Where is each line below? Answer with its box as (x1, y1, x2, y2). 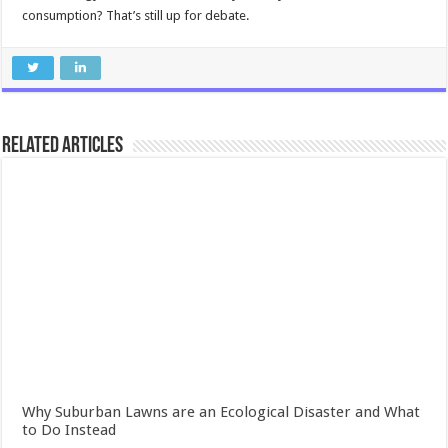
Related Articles (2, 135, 124, 159)
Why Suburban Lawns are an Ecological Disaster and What (22, 403, 421, 422)
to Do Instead (22, 421, 117, 440)
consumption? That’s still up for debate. (22, 8, 250, 24)
